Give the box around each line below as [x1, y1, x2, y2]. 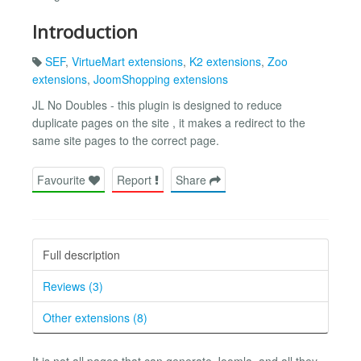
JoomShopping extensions [93, 70, 228, 87]
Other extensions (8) [43, 309, 147, 326]
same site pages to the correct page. [32, 131, 219, 148]
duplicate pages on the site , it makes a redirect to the [32, 114, 305, 131]
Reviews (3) [43, 277, 103, 294]
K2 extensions [189, 52, 261, 69]
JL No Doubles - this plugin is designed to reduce [32, 96, 282, 113]
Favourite [37, 171, 89, 188]
